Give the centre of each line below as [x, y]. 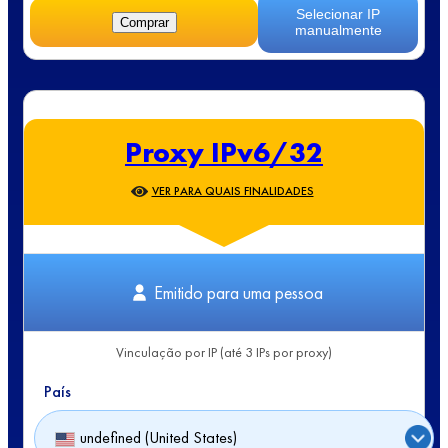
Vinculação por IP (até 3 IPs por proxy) [224, 351]
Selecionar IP [338, 13]
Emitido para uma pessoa [238, 292]
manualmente [338, 29]
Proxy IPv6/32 [224, 152]
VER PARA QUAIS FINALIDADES [232, 190]
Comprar [144, 23]
